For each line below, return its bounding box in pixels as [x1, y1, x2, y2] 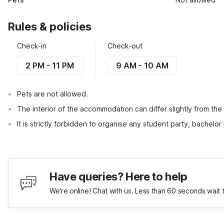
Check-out [107, 41, 142, 50]
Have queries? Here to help [49, 170, 187, 183]
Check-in [17, 41, 46, 50]
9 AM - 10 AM [116, 60, 168, 70]
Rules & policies [8, 20, 91, 33]
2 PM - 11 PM [25, 60, 74, 70]
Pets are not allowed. [17, 89, 88, 98]
